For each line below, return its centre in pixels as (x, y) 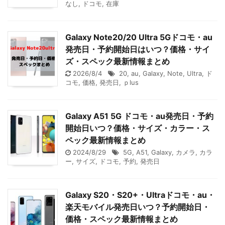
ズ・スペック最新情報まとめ (118, 61)
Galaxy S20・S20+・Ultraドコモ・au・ (140, 195)
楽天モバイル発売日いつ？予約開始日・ (138, 207)
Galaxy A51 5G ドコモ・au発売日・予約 (139, 116)
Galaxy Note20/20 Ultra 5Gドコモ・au (139, 37)
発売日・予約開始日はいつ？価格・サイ (138, 49)
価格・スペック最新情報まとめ (122, 219)
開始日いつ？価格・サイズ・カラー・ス (138, 128)
